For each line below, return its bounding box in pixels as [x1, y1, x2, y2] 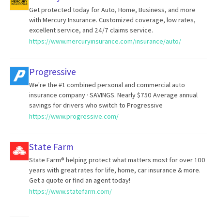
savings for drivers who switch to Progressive [29, 101, 163, 109]
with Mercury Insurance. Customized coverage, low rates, [29, 15, 196, 24]
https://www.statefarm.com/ [29, 187, 112, 196]
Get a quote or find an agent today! [29, 176, 130, 185]
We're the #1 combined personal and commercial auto [29, 80, 185, 89]
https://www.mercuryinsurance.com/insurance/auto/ [29, 37, 181, 46]
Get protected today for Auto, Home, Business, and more [29, 5, 196, 14]
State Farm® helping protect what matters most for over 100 [29, 155, 205, 164]
